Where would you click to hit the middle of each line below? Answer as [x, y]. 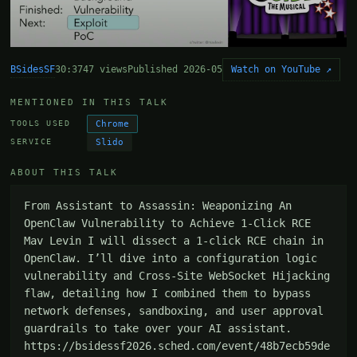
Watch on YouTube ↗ [282, 69]
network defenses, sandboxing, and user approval [174, 310]
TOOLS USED [41, 124]
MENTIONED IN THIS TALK [90, 102]
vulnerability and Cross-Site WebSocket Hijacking [177, 275]
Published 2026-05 [175, 70]
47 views [106, 70]
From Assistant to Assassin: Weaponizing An [158, 205]
